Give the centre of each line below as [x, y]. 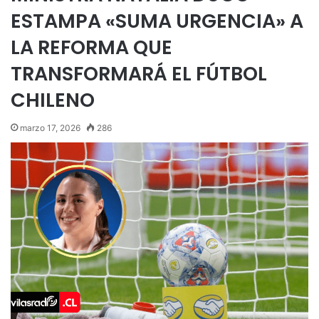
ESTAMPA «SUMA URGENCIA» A [157, 21]
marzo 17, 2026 [50, 128]
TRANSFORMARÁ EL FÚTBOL [139, 74]
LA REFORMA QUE [91, 47]
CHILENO [53, 100]
